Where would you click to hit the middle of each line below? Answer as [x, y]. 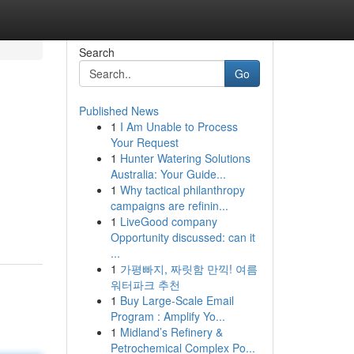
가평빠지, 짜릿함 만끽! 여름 [188, 269]
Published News [119, 111]
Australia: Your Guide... [168, 174]
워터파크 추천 [145, 284]
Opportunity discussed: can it [183, 237]
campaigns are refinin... [169, 205]
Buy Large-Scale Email [177, 300]
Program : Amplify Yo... [168, 316]
